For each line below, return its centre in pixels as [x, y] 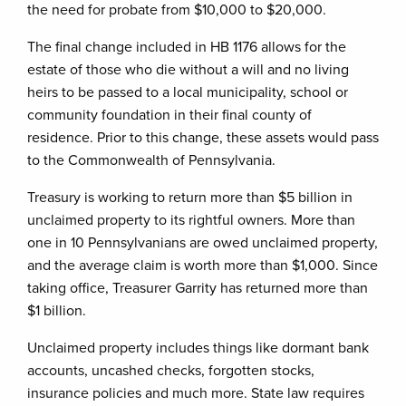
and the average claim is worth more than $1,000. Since [203, 266]
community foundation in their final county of [169, 115]
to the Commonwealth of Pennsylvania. [151, 160]
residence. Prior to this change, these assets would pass [203, 138]
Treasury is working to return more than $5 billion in [190, 198]
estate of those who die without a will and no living [188, 70]
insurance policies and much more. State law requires [196, 393]
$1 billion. [57, 311]
